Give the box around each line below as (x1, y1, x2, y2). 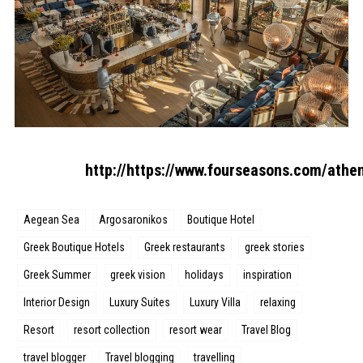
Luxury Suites (109, 296, 171, 310)
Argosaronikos (99, 213, 169, 227)
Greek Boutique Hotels (23, 241, 126, 254)
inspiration (243, 268, 293, 282)
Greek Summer (23, 268, 92, 282)
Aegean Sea (23, 213, 80, 227)
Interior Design (23, 296, 91, 310)
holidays (185, 268, 224, 282)
